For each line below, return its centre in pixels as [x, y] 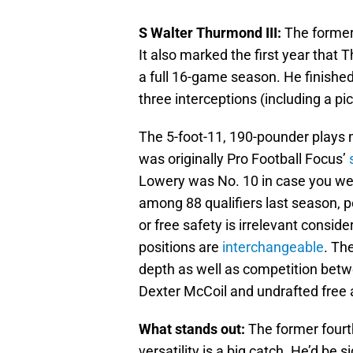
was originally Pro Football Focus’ [244, 159]
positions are [180, 247]
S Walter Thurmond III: [210, 33]
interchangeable [273, 247]
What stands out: [192, 329]
